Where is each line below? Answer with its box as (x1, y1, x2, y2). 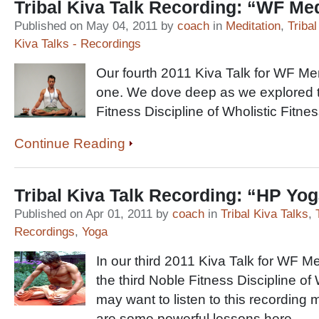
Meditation (226, 19, 281, 33)
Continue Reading (14, 136, 125, 151)
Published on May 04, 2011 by (14, 19, 177, 33)
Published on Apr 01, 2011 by (14, 207, 172, 221)
